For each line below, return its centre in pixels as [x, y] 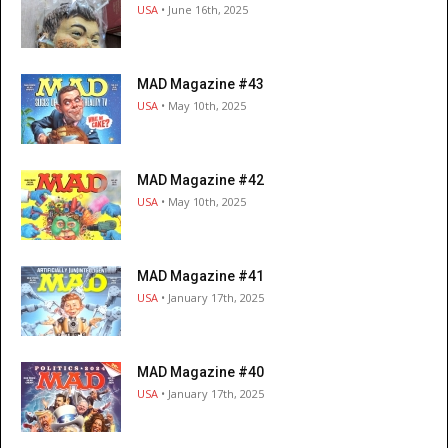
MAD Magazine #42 [200, 180]
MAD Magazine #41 [200, 276]
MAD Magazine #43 [200, 84]
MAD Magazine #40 [200, 372]
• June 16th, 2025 [203, 10]
